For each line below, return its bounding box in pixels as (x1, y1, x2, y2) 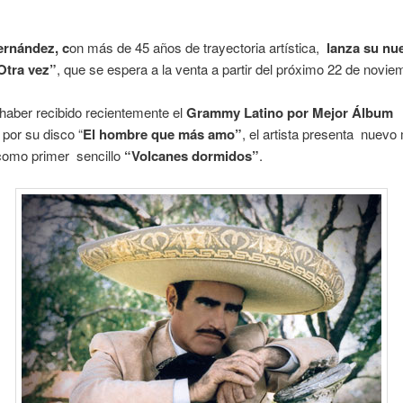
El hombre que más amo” (83, 124, 243, 145)
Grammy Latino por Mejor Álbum (186, 103, 394, 123)
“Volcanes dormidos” (124, 146, 260, 166)
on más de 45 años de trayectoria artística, (69, 37, 324, 57)
